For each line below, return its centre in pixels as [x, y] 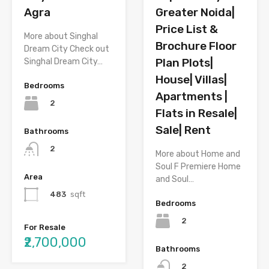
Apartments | [192, 96]
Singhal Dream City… [63, 61]
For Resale [45, 228]
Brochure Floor [196, 46]
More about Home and [198, 154]
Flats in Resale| [196, 113]
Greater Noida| [195, 12]
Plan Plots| [184, 62]
